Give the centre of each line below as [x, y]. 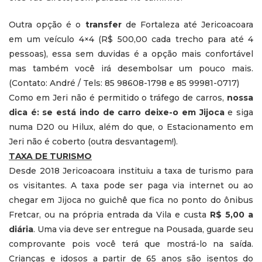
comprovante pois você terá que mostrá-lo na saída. [131, 244]
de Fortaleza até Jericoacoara [187, 24]
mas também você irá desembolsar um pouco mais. [131, 68]
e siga [239, 112]
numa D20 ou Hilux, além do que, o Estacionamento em [131, 127]
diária [21, 229]
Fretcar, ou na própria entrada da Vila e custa [109, 214]
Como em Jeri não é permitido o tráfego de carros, [118, 97]
